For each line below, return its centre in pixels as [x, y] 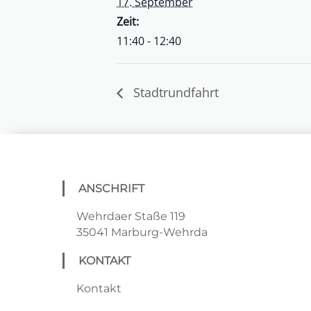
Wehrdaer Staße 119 [131, 217]
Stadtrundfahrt [174, 92]
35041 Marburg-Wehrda [142, 233]
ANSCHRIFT [111, 188]
